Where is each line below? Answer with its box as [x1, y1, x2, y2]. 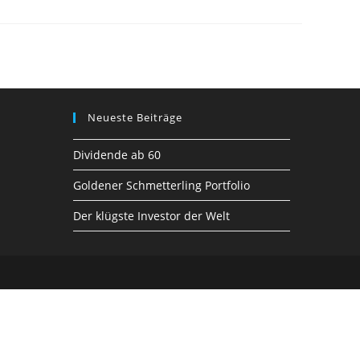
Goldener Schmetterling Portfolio [73, 178, 250, 193]
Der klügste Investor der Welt [73, 208, 230, 223]
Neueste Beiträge [88, 110, 182, 125]
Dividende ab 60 [73, 147, 161, 162]
